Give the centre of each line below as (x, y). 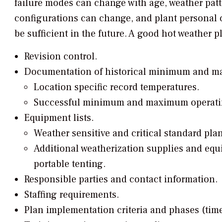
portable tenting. (70, 164)
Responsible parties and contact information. (121, 180)
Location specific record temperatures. (117, 87)
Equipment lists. (59, 118)
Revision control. (60, 57)
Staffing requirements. (71, 195)
